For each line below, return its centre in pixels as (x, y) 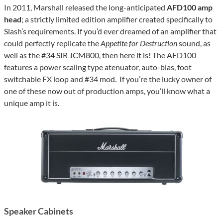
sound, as (194, 43)
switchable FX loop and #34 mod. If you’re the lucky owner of (108, 79)
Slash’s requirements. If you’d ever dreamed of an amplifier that (110, 31)
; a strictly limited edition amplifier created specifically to (117, 19)
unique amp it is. (32, 103)
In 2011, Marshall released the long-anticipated (85, 7)
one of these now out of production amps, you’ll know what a (107, 91)
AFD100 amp (190, 7)
